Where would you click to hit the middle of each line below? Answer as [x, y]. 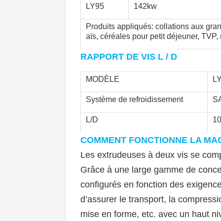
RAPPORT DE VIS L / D [129, 57]
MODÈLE [103, 79]
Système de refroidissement [134, 99]
